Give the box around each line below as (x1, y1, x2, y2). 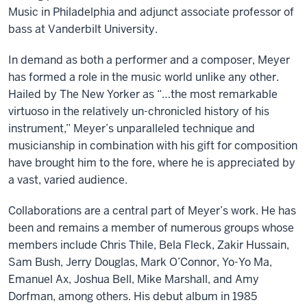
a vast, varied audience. (8, 172, 127, 187)
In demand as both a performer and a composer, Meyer (8, 52, 290, 67)
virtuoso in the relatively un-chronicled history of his (8, 103, 269, 119)
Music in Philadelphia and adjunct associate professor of (8, 4, 294, 19)
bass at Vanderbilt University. (8, 21, 158, 36)
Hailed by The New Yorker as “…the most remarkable (8, 86, 278, 101)
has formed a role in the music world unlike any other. (8, 69, 279, 84)
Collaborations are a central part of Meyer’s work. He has (8, 203, 296, 218)
